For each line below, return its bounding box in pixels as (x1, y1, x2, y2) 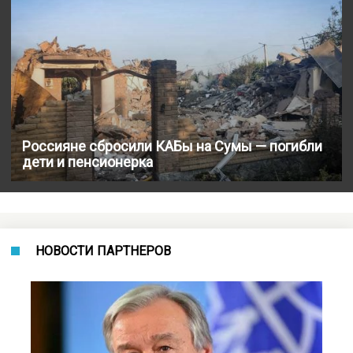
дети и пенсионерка (22, 153, 153, 170)
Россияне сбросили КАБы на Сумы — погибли (22, 137, 322, 154)
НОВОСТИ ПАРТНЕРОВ (35, 243, 171, 258)
